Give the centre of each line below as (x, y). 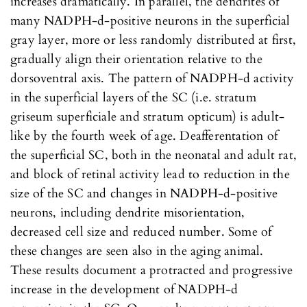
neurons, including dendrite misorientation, (128, 212)
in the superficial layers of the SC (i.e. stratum (133, 97)
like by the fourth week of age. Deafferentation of (144, 136)
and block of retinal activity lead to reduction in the (150, 174)
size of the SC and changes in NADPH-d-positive (144, 193)
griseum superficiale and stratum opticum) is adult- (148, 116)
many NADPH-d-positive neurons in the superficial (150, 21)
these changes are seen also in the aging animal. (137, 251)
